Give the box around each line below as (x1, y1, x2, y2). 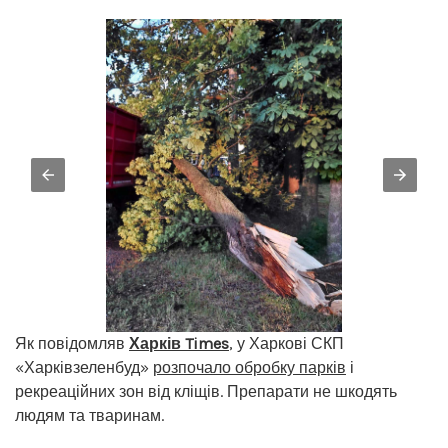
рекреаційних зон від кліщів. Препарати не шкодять (15, 382, 397, 402)
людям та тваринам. (15, 406, 164, 426)
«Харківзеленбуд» (15, 358, 153, 378)
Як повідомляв (15, 334, 129, 354)
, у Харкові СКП (229, 334, 344, 354)
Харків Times (129, 334, 229, 354)
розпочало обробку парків (153, 358, 346, 378)
